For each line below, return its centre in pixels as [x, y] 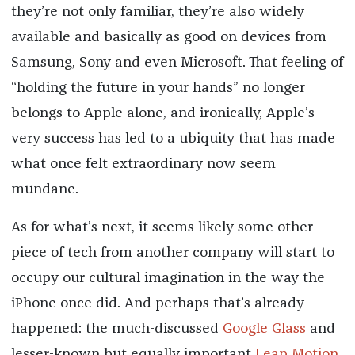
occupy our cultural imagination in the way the [168, 278]
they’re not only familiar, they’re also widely [157, 11]
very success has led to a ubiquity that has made [173, 138]
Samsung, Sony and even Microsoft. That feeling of [177, 62]
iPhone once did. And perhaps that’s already [157, 303]
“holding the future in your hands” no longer [158, 88]
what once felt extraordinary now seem [143, 164]
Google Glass [264, 328]
